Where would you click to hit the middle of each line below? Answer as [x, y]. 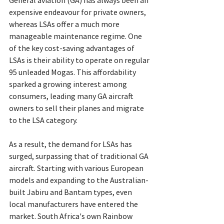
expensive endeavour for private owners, [78, 12]
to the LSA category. [43, 120]
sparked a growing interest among [69, 84]
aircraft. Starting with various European [77, 168]
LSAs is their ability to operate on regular [80, 60]
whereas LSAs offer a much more [65, 24]
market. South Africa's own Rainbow [71, 216]
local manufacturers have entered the [74, 204]
